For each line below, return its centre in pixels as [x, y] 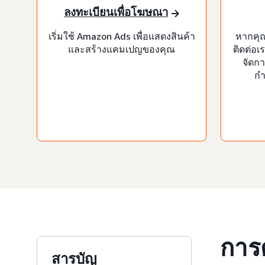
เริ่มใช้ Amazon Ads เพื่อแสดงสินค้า [122, 36]
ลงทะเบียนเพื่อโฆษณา [116, 12]
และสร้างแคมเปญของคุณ [122, 49]
